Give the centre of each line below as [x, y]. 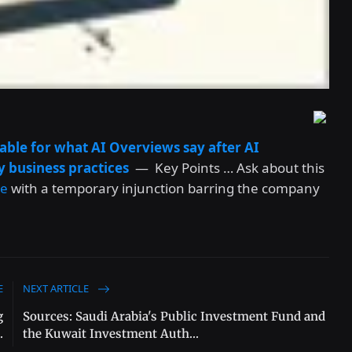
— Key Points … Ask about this [227, 167]
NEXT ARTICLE [57, 288]
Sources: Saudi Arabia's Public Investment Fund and [174, 316]
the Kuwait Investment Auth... [111, 333]
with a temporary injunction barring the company [164, 188]
